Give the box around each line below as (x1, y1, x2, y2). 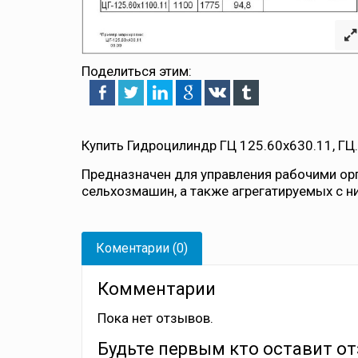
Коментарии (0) (96, 241, 188, 257)
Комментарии (97, 279, 216, 300)
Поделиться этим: (82, 63, 192, 80)
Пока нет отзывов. (97, 310, 213, 327)
